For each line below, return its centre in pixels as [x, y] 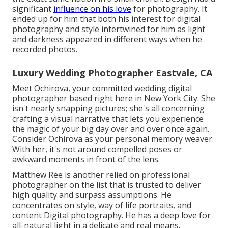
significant [33, 8]
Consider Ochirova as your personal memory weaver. [113, 139]
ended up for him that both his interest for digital [106, 19]
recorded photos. [45, 49]
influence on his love [92, 8]
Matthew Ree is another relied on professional [101, 174]
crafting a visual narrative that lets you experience [108, 118]
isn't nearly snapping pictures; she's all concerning [108, 108]
